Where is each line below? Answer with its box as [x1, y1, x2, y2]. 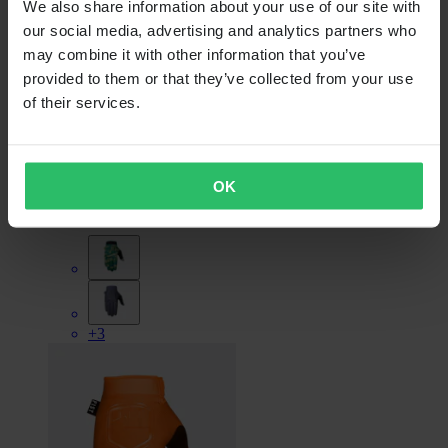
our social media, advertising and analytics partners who [23, 21, 416, 39]
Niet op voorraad [88, 98, 195, 116]
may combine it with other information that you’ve [23, 45, 366, 63]
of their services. [23, 93, 140, 111]
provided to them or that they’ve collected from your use [23, 69, 413, 87]
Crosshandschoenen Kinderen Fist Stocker [48, 200, 316, 218]
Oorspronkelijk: [48, 166, 147, 184]
